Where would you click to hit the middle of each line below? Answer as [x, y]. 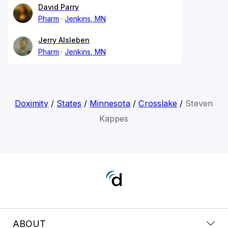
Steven [199, 103]
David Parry [59, 7]
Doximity [32, 103]
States [69, 103]
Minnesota [110, 103]
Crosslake [158, 103]
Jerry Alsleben [64, 40]
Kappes [114, 118]
